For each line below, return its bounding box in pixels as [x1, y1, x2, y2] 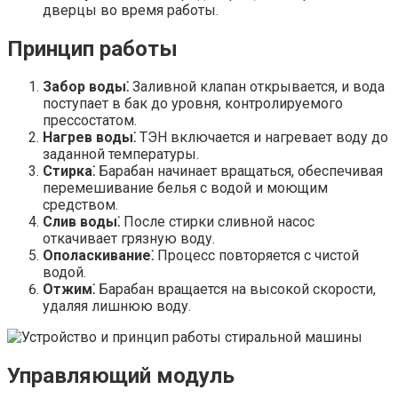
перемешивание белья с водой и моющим [43, 179, 328, 197]
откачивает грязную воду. [43, 230, 215, 248]
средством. [43, 196, 118, 214]
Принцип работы [7, 36, 178, 61]
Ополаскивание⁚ [43, 247, 154, 265]
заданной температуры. [43, 146, 199, 163]
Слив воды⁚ [43, 213, 120, 231]
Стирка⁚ [43, 163, 95, 180]
